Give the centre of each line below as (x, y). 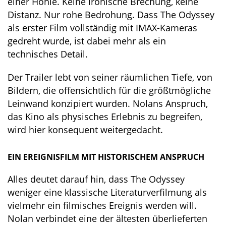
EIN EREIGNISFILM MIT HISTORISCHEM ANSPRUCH (106, 157)
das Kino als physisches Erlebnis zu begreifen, (105, 117)
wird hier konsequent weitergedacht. (85, 130)
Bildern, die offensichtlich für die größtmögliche (109, 91)
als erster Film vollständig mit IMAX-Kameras (102, 28)
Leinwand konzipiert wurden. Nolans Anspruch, (108, 104)
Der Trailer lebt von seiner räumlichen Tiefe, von (110, 77)
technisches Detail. (48, 54)
